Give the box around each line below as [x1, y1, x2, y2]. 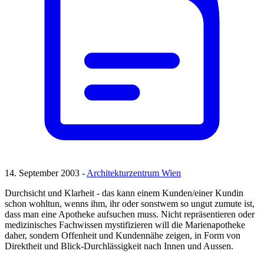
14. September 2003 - [5, 168, 87, 179]
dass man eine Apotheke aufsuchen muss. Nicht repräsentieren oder [5, 209, 255, 220]
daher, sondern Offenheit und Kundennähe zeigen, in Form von [5, 230, 240, 241]
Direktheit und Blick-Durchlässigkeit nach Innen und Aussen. [5, 241, 233, 252]
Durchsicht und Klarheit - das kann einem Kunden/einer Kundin [5, 188, 243, 199]
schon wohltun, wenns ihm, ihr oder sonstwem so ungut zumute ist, [5, 199, 255, 209]
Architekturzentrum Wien [87, 168, 181, 179]
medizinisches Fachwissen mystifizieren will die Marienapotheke [5, 220, 245, 230]
